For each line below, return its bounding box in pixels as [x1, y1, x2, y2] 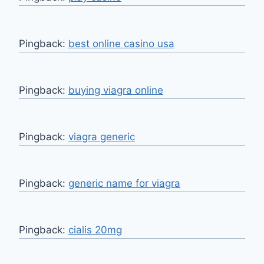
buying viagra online [68, 84, 163, 97]
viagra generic [68, 131, 135, 143]
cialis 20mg [68, 224, 122, 236]
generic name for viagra [68, 177, 180, 190]
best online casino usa [68, 38, 174, 50]
